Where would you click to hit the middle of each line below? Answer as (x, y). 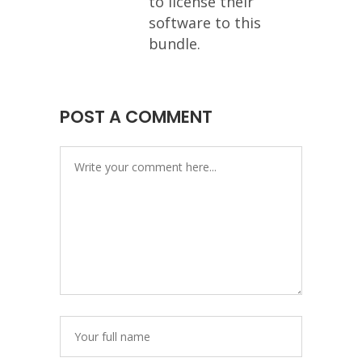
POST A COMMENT (136, 117)
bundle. (175, 44)
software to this (205, 23)
